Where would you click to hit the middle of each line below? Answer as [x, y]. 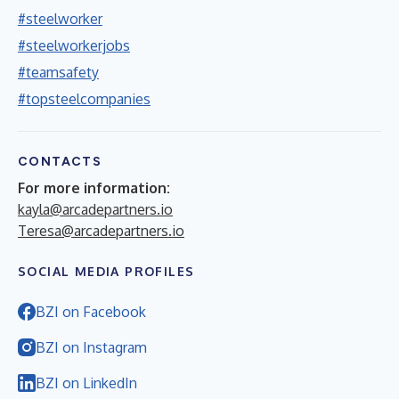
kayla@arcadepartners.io [95, 209]
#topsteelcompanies [84, 98]
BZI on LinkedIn [86, 383]
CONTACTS [60, 161]
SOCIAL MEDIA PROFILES [106, 271]
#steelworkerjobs [74, 45]
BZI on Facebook [91, 311]
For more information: [94, 187]
